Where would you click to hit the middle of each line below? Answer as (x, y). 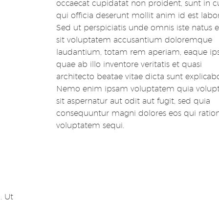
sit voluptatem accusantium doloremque (134, 40)
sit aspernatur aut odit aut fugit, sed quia (133, 101)
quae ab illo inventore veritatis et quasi (129, 65)
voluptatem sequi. (90, 126)
